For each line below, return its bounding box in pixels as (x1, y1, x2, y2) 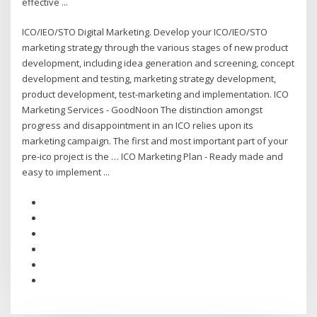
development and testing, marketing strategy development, (22, 72, 277, 86)
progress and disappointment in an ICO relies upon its (22, 119, 254, 132)
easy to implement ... (22, 166, 110, 179)
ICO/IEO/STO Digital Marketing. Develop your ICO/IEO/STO (22, 25, 268, 39)
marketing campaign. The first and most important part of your (22, 134, 289, 148)
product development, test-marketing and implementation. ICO (22, 88, 289, 101)
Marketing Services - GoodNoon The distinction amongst (22, 103, 263, 117)
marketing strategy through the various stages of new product (22, 41, 289, 54)
